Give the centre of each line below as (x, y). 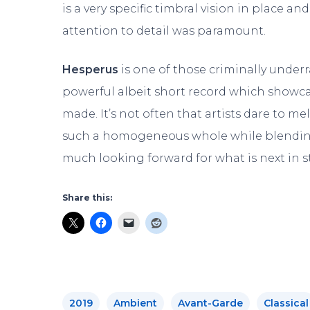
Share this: (87, 197)
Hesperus (92, 69)
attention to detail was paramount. (164, 30)
